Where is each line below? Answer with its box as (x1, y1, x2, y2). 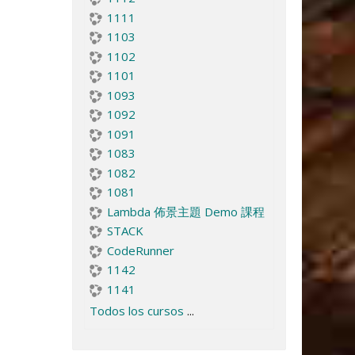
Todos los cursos (89, 302, 184, 319)
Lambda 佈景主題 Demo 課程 (106, 203, 265, 219)
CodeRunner (106, 242, 174, 258)
